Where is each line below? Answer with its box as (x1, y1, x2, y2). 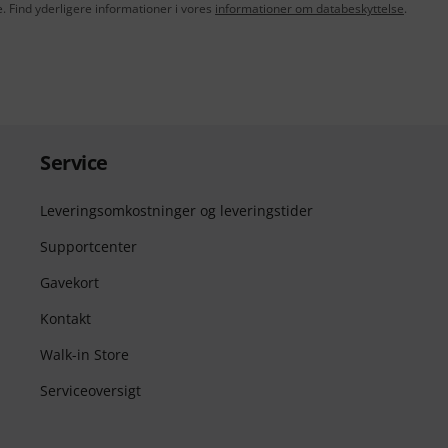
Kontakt (40, 309, 91, 328)
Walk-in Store (40, 345, 129, 364)
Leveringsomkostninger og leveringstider (40, 201, 313, 220)
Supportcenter (40, 237, 137, 256)
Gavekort (40, 273, 99, 292)
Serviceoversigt (40, 381, 141, 400)
